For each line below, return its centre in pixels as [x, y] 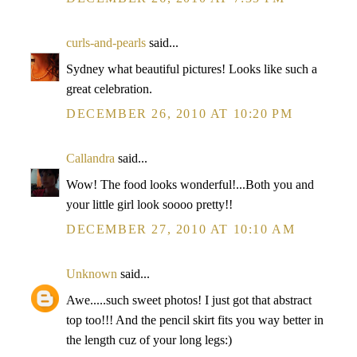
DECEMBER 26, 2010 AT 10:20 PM [180, 114]
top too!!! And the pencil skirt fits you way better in [195, 320]
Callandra [90, 158]
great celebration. [109, 89]
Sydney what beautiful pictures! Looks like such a [192, 69]
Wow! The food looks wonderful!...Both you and [190, 184]
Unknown [92, 274]
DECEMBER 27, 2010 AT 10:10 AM [181, 229]
